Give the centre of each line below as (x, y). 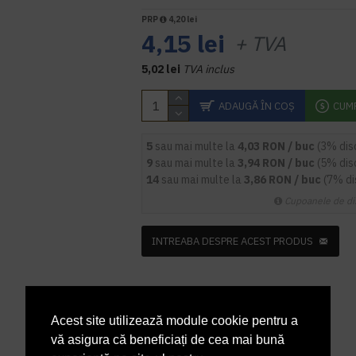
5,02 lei (161, 69)
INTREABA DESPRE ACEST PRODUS (233, 241)
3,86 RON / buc (284, 180)
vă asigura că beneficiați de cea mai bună (168, 340)
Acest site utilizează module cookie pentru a (174, 321)
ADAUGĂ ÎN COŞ (257, 106)
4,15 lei (184, 43)
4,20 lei (182, 19)
